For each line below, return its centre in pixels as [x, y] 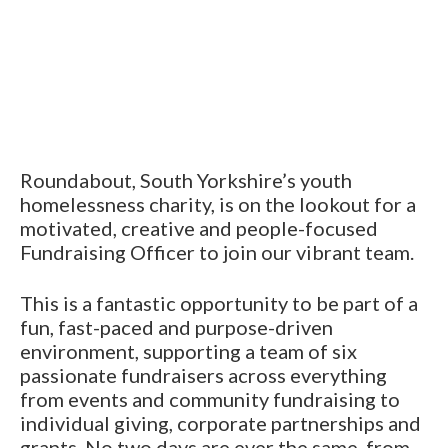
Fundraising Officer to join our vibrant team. [217, 251]
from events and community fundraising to [210, 398]
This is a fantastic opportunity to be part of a [219, 302]
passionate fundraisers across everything [203, 374]
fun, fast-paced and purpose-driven [176, 326]
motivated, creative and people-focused [199, 227]
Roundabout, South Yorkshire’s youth [186, 179]
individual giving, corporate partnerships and [220, 422]
